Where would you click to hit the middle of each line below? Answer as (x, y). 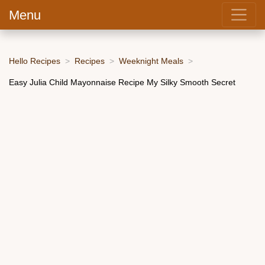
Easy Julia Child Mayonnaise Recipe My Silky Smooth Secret (122, 82)
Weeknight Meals (151, 61)
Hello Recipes (35, 61)
